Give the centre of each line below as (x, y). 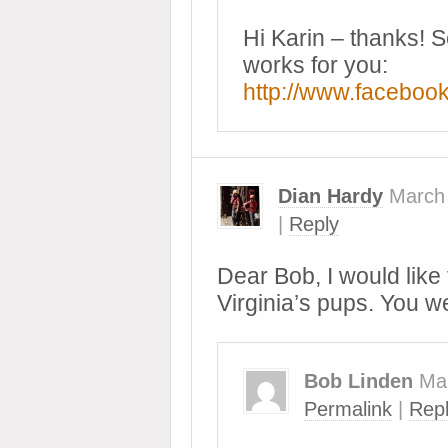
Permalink (348, 409)
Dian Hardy (330, 196)
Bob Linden (358, 381)
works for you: (315, 65)
